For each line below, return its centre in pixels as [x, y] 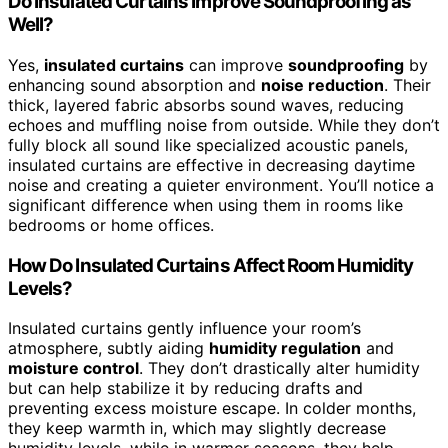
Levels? [40, 288]
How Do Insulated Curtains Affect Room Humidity [210, 265]
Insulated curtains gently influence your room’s [184, 328]
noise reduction [322, 84]
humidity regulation [285, 348]
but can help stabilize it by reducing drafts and [185, 388]
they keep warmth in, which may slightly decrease [197, 428]
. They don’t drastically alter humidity [279, 368]
